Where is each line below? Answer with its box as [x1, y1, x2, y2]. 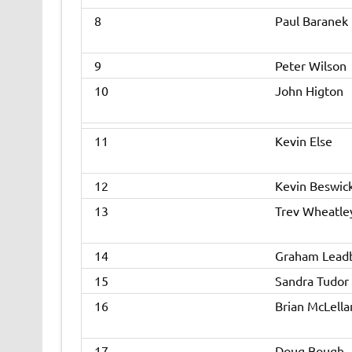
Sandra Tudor [274, 273, 349, 289]
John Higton [274, 82, 343, 99]
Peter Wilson [274, 57, 346, 74]
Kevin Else [274, 133, 332, 149]
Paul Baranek [274, 13, 348, 29]
